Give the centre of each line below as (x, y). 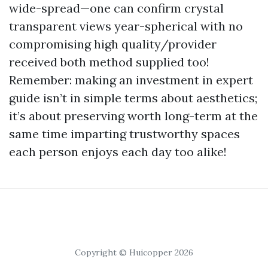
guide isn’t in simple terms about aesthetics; (133, 98)
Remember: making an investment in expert (131, 80)
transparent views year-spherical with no (126, 26)
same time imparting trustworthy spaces (124, 134)
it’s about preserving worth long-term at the (133, 116)
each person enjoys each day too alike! (118, 152)
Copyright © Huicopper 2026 (134, 252)
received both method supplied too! (109, 62)
